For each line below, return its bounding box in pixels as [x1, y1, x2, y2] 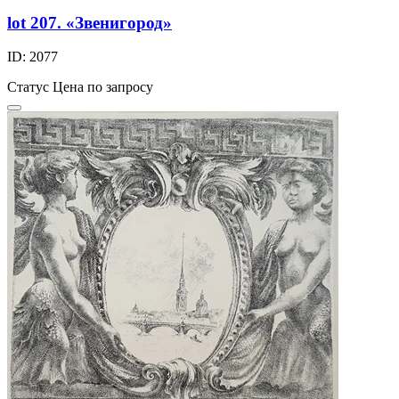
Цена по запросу [53, 79, 153, 95]
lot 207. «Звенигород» [7, 12, 172, 32]
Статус [7, 79, 49, 95]
